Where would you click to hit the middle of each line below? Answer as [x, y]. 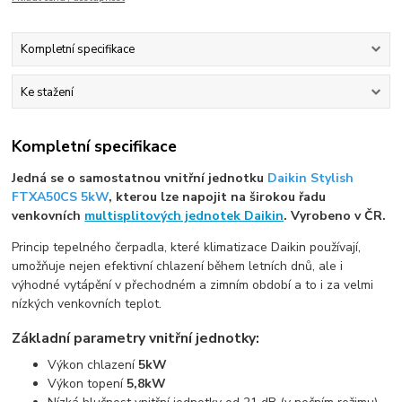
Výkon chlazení [93, 365]
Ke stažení [47, 92]
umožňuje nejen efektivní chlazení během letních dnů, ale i [178, 267]
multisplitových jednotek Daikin [184, 216]
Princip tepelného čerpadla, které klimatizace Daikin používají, [187, 248]
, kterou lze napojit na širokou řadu [218, 197]
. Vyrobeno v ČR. [335, 216]
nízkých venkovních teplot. [87, 304]
